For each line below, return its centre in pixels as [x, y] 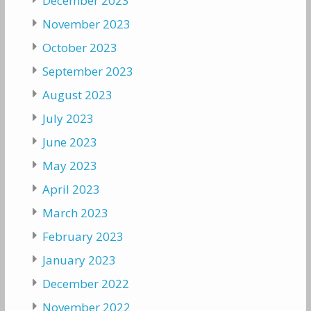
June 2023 [69, 142]
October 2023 [79, 48]
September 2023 [87, 72]
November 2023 [86, 24]
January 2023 [79, 260]
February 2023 [83, 237]
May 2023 [69, 166]
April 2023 [71, 190]
